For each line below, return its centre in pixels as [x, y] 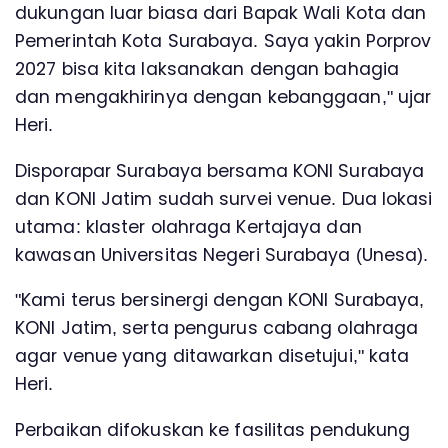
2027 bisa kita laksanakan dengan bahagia [207, 68]
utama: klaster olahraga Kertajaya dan [188, 226]
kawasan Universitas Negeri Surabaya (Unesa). [222, 254]
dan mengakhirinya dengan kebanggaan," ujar [223, 96]
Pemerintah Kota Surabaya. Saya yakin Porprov [223, 40]
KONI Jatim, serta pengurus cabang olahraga [217, 328]
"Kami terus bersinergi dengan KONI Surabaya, [220, 300]
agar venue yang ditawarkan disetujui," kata [212, 356]
